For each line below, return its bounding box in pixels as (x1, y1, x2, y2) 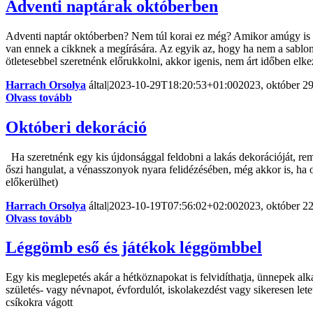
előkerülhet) (6, 175, 58, 188)
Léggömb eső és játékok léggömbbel (6, 238, 262, 257)
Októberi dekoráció (6, 117, 147, 136)
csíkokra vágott (6, 296, 73, 309)
